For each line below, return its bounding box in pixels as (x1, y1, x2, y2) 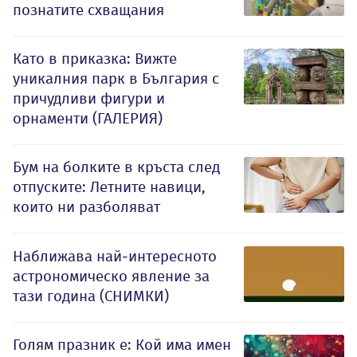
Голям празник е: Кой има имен (13, 335, 231, 354)
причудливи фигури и (13, 88, 165, 108)
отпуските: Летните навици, (13, 177, 206, 196)
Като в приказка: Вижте (13, 49, 177, 68)
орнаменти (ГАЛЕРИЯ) (13, 108, 163, 127)
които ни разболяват (13, 197, 160, 216)
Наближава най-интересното (13, 246, 217, 265)
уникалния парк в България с (13, 69, 219, 88)
